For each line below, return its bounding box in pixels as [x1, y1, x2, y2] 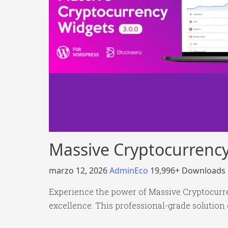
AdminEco [109, 165, 150, 176]
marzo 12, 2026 [49, 165, 109, 176]
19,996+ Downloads [150, 165, 225, 176]
